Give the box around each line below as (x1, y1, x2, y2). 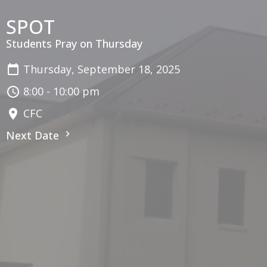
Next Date (6, 128, 62, 143)
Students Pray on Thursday (6, 36, 142, 51)
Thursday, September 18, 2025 (23, 62, 180, 77)
